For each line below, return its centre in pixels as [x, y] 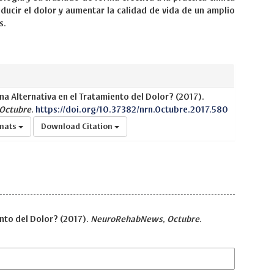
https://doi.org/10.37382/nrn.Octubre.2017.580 [131, 110]
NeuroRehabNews [127, 219]
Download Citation [77, 127]
